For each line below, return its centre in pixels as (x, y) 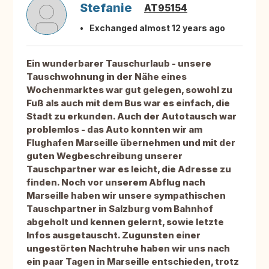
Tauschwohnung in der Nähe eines (107, 77)
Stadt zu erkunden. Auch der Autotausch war (131, 116)
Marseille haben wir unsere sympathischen (126, 196)
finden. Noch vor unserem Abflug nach (116, 183)
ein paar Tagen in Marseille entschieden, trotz (133, 262)
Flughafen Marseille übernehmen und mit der (131, 143)
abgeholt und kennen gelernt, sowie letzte (125, 222)
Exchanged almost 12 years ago (157, 28)
